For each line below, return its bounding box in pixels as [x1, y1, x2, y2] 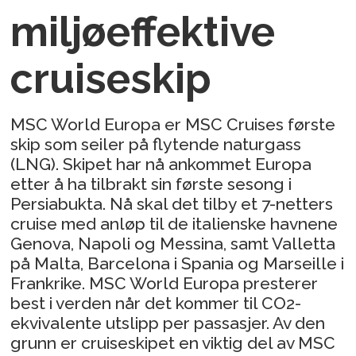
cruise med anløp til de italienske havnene [10, 213, 339, 234]
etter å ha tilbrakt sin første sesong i [10, 173, 292, 194]
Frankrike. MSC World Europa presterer [10, 273, 319, 293]
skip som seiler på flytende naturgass [10, 133, 302, 154]
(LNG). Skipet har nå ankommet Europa [10, 153, 312, 174]
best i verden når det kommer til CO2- [10, 292, 302, 313]
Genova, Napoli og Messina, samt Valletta [10, 233, 336, 253]
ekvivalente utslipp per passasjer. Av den [10, 312, 326, 333]
